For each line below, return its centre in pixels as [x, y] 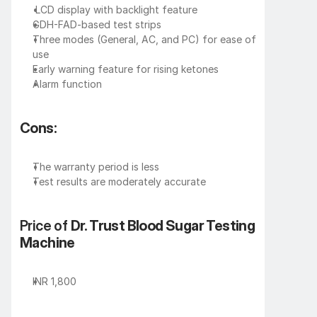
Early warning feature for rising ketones [126, 69]
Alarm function [67, 83]
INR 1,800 [54, 281]
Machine [47, 242]
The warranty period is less [96, 166]
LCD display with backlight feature [115, 9]
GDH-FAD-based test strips [97, 24]
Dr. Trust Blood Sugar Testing [163, 225]
